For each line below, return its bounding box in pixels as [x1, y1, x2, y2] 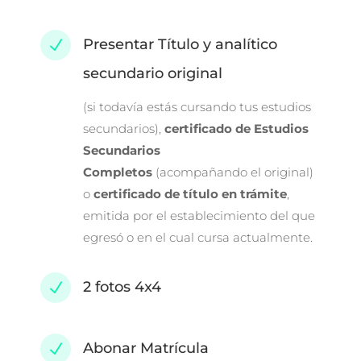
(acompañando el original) [152, 164, 313, 180]
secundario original [83, 64, 222, 83]
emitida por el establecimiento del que [83, 208, 315, 224]
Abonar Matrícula [83, 339, 209, 358]
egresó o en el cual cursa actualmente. [83, 230, 313, 246]
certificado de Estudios [164, 121, 309, 137]
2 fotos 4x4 [83, 278, 161, 297]
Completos [83, 164, 152, 180]
